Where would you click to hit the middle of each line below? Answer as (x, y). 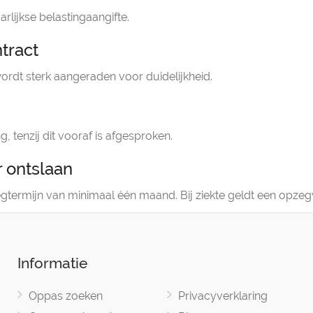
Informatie (52, 263)
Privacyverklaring (223, 296)
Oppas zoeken (65, 296)
